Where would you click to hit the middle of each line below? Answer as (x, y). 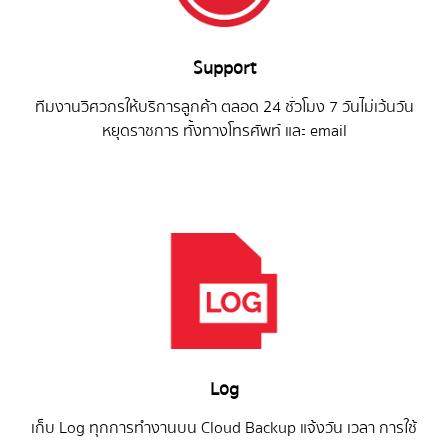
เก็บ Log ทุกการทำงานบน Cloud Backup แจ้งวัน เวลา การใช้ (224, 427)
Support (224, 68)
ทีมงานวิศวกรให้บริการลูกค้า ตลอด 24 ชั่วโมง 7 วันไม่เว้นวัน (224, 106)
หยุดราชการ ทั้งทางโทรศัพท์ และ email (224, 130)
